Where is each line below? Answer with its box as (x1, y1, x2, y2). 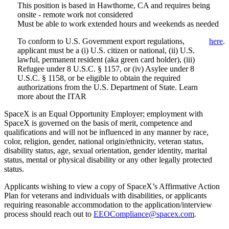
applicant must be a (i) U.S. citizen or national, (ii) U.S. (17, 46, 195, 55)
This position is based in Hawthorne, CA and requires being (17, 1, 210, 10)
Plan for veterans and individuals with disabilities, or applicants (4, 191, 207, 200)
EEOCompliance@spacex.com (94, 210, 194, 219)
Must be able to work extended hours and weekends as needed (17, 19, 219, 29)
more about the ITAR (17, 92, 86, 101)
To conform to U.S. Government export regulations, (17, 37, 185, 46)
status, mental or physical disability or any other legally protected (4, 155, 212, 165)
